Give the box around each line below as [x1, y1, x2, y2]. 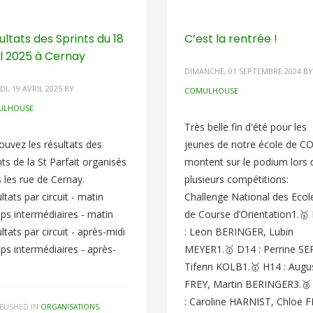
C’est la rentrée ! [184, 31, 277, 47]
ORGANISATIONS [41, 302, 100, 312]
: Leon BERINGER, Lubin [184, 225, 293, 238]
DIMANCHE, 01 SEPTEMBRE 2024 [184, 66, 301, 76]
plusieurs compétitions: [184, 173, 289, 186]
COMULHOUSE [184, 85, 238, 96]
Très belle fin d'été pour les [184, 120, 307, 133]
